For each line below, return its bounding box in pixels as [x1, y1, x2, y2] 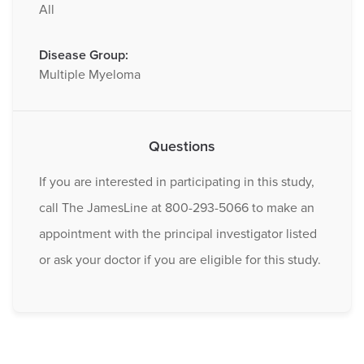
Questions [149, 136, 215, 155]
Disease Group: [39, 46, 128, 63]
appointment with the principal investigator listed [39, 225, 317, 242]
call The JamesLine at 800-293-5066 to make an [39, 199, 314, 216]
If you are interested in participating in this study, [39, 173, 314, 190]
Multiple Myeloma [39, 66, 141, 83]
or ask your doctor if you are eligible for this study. [39, 251, 321, 268]
